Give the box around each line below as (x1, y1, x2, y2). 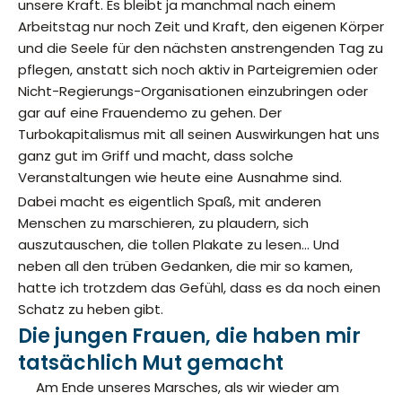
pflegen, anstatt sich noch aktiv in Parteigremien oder (18, 59, 378, 79)
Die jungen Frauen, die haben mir (18, 322, 361, 351)
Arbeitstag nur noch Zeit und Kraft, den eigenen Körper (18, 16, 384, 36)
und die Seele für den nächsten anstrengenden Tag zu (18, 38, 383, 57)
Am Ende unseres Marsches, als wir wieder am (36, 378, 339, 398)
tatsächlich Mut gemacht (18, 349, 284, 378)
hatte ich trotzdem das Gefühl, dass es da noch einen (18, 277, 380, 297)
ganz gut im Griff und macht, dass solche (18, 145, 293, 165)
